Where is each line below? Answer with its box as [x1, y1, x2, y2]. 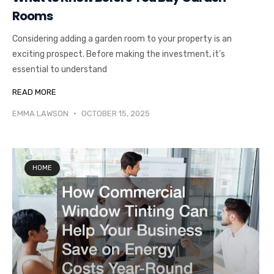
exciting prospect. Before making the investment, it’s [12, 49, 225, 60]
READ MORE [12, 87, 56, 97]
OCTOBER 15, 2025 [80, 109, 150, 119]
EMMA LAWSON [12, 109, 70, 119]
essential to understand [12, 64, 107, 75]
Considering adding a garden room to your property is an [12, 34, 232, 45]
